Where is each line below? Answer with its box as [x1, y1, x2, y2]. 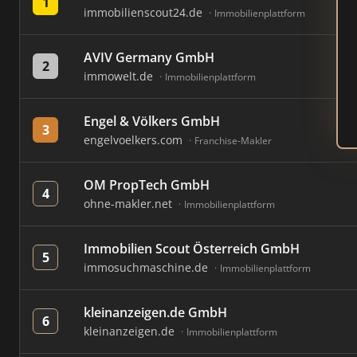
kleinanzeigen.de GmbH [84, 304, 227, 321]
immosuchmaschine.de [84, 260, 211, 275]
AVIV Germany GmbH [84, 49, 214, 66]
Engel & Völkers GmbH [84, 112, 220, 130]
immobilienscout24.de [84, 5, 206, 20]
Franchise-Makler [194, 134, 272, 147]
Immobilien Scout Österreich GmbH [84, 240, 300, 257]
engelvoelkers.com [84, 132, 186, 147]
